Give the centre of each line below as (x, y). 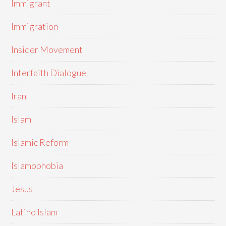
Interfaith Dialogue (49, 73)
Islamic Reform (40, 142)
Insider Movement (47, 49)
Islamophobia (37, 165)
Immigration (35, 26)
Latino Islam (35, 212)
